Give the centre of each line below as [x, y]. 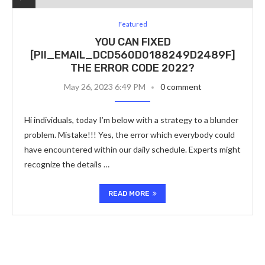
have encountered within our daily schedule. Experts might [132, 149]
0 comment [181, 87]
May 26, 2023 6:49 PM [104, 87]
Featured [132, 24]
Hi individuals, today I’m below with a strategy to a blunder [131, 120]
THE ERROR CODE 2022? [132, 68]
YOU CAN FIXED [132, 42]
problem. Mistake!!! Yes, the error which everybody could [130, 135]
